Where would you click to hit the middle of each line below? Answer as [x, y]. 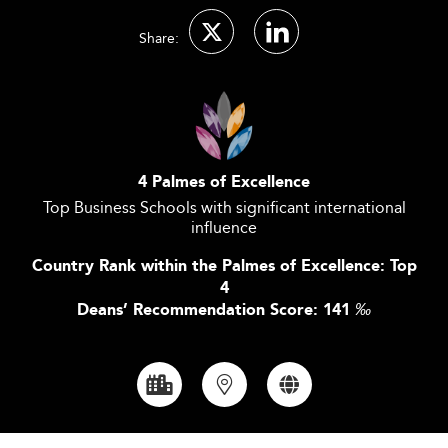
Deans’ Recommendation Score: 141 [216, 310]
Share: [159, 38]
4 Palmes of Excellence [224, 182]
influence [224, 227]
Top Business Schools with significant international [224, 207]
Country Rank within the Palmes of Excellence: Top [224, 266]
